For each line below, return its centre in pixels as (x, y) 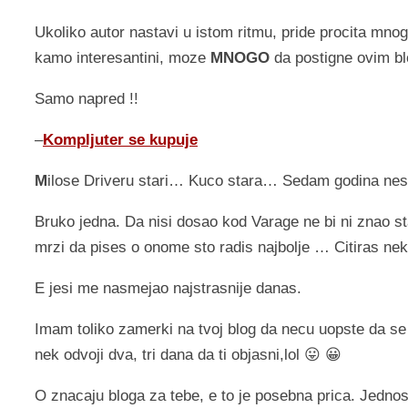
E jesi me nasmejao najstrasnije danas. (168, 289)
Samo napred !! (87, 99)
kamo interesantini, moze (122, 58)
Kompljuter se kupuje (120, 140)
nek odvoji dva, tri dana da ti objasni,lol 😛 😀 (188, 355)
